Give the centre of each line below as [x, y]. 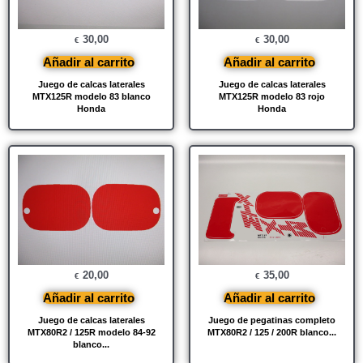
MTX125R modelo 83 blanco [91, 97]
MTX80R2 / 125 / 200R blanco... [272, 333]
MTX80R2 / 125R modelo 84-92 [91, 333]
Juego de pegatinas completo [272, 320]
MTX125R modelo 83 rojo [272, 97]
